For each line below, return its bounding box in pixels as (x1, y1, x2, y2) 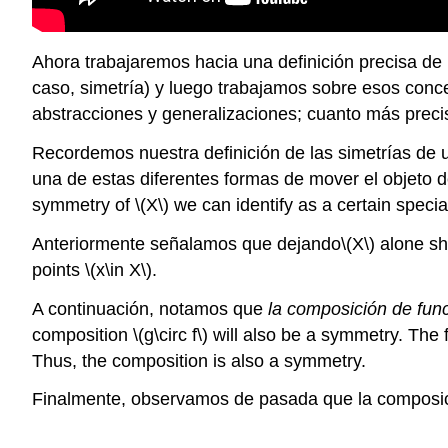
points (32, 259, 85, 280)
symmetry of (32, 194, 135, 215)
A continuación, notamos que (32, 298, 268, 319)
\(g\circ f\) (133, 324, 208, 345)
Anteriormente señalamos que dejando (32, 233, 341, 254)
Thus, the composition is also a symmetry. (32, 350, 366, 371)
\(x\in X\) (85, 259, 152, 280)
